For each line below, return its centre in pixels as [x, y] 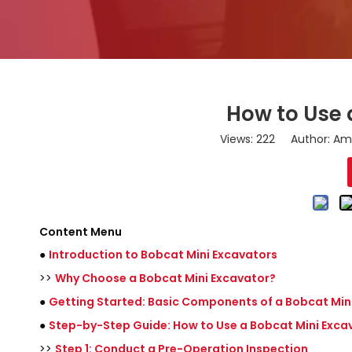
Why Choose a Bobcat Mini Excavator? [165, 278]
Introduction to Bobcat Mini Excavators [163, 255]
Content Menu [81, 232]
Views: [238, 139]
